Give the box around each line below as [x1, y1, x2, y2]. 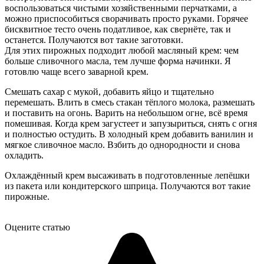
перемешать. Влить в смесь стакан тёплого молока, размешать [5, 97, 255, 107]
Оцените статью [5, 222, 70, 232]
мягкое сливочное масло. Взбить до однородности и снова [5, 139, 240, 150]
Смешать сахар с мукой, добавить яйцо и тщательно [5, 86, 214, 97]
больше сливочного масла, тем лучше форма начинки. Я [5, 55, 231, 66]
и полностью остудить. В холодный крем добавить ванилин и [5, 128, 253, 139]
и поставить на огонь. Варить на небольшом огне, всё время [5, 107, 247, 118]
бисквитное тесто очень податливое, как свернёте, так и [5, 24, 231, 34]
